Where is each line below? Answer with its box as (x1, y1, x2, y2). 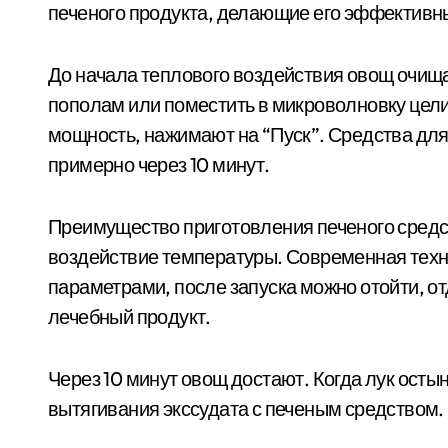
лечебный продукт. (48, 304, 211, 329)
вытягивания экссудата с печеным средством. (48, 396, 444, 421)
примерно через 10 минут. (48, 152, 270, 177)
